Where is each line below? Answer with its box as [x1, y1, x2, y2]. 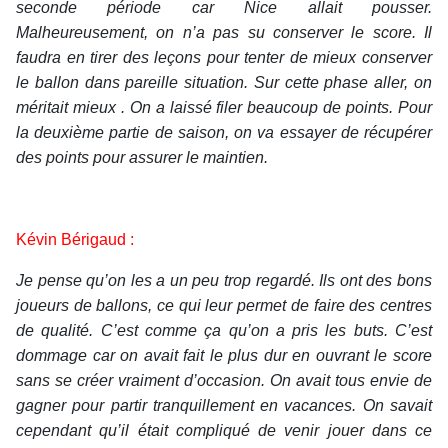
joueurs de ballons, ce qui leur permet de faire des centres [16, 297, 432, 315]
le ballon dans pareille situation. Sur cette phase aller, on [16, 74, 432, 92]
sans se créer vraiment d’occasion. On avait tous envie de [16, 372, 432, 390]
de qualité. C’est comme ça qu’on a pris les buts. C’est [16, 322, 432, 340]
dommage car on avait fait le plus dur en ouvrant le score [16, 347, 432, 365]
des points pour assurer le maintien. [16, 149, 268, 167]
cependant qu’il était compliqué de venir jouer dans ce [16, 422, 432, 440]
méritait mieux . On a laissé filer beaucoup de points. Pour [16, 99, 432, 117]
